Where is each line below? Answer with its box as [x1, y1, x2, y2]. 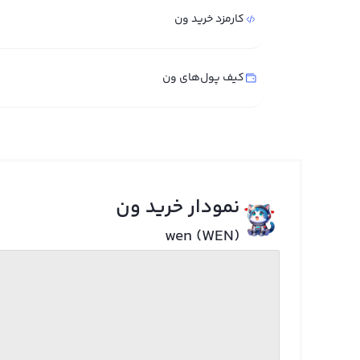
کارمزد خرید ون [174, 10, 244, 28]
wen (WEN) [164, 224, 239, 249]
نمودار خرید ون [115, 193, 239, 223]
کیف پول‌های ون [162, 69, 244, 87]
